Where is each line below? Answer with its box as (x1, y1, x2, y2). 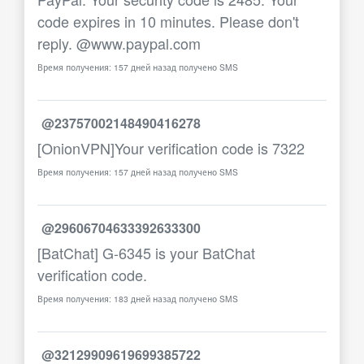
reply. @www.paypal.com (37, 32, 201, 54)
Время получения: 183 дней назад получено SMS (37, 292, 238, 305)
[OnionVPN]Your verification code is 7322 (37, 137, 305, 158)
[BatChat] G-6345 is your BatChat (37, 242, 255, 263)
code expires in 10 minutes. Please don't (37, 11, 299, 32)
